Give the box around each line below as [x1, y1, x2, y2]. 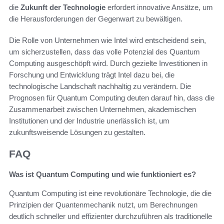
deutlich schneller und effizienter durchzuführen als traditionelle [9, 211, 212, 220]
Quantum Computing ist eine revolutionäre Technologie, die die [9, 188, 211, 197]
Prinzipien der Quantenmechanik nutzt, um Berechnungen [9, 200, 197, 209]
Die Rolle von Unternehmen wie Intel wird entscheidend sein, [9, 36, 206, 45]
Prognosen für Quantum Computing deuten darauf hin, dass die [9, 93, 214, 102]
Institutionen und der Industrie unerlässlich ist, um [9, 116, 169, 125]
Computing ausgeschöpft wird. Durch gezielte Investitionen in [9, 59, 207, 68]
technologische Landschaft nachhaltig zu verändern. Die [9, 82, 191, 91]
